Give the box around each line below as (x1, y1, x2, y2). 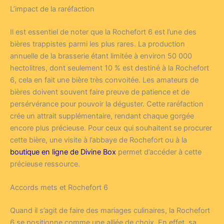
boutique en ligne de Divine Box (10, 147, 116, 156)
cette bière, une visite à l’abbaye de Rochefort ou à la (10, 135, 187, 144)
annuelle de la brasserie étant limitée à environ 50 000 (10, 51, 192, 60)
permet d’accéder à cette (116, 147, 201, 156)
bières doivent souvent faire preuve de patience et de (10, 87, 189, 96)
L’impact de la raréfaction (10, 4, 94, 13)
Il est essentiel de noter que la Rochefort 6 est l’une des (10, 27, 196, 36)
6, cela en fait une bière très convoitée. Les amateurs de (10, 75, 198, 84)
